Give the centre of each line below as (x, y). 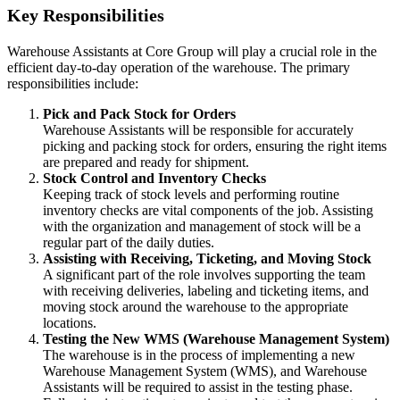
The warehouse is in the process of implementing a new (199, 355)
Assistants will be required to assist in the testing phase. (198, 387)
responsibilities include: (73, 84)
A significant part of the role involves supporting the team (204, 275)
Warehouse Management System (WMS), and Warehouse (205, 371)
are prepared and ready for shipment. (146, 162)
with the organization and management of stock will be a (202, 227)
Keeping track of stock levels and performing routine (191, 195)
